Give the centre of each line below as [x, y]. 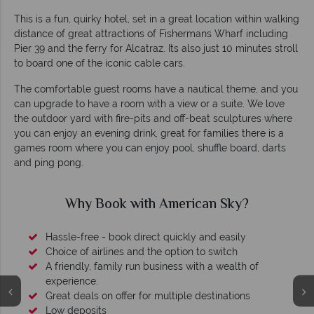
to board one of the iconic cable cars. [100, 63]
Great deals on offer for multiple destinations [148, 296]
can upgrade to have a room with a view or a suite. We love [149, 104]
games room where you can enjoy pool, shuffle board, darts [150, 148]
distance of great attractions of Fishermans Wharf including [151, 34]
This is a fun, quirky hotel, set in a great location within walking [157, 19]
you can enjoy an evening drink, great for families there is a [149, 134]
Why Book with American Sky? [157, 205]
